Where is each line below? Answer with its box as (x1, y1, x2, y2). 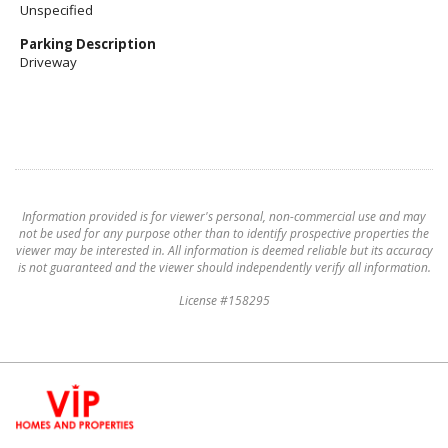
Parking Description (20, 35, 156, 53)
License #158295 (178, 292, 270, 309)
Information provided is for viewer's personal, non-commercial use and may (22, 208, 426, 225)
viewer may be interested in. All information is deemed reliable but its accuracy (15, 242, 433, 259)
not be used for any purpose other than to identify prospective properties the (19, 225, 429, 242)
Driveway (20, 53, 77, 71)
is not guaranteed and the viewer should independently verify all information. (17, 259, 431, 276)
